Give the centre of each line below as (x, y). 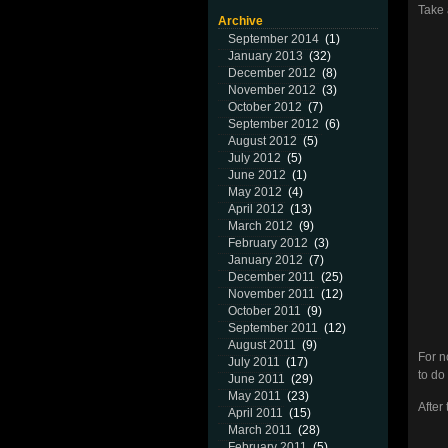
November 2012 (272, 90)
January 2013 (265, 56)
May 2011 (254, 396)
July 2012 (254, 158)
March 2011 (260, 430)
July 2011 (254, 362)
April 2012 (256, 209)
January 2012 (265, 260)
